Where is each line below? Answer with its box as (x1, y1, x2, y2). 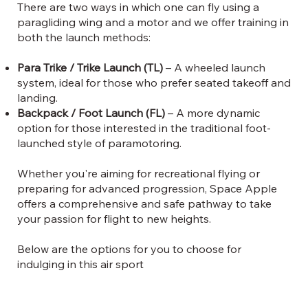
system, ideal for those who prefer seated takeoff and (16, 75, 291, 89)
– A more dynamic (164, 105, 260, 120)
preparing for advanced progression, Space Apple (16, 181, 277, 195)
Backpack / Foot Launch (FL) (16, 105, 165, 120)
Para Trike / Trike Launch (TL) (16, 60, 163, 74)
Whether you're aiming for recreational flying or (16, 166, 260, 180)
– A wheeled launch (162, 60, 265, 74)
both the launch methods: (16, 30, 151, 44)
